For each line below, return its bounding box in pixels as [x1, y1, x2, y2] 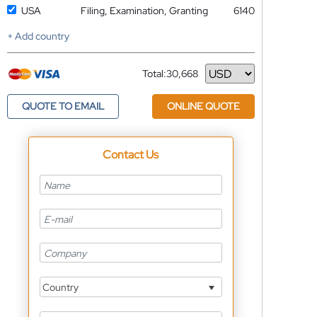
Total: [142, 67, 166, 80]
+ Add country [6, 30, 69, 42]
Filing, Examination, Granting [80, 4, 208, 17]
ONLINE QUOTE [166, 100, 240, 113]
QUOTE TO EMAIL [21, 100, 104, 113]
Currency [142, 72, 183, 86]
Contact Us [103, 147, 159, 162]
